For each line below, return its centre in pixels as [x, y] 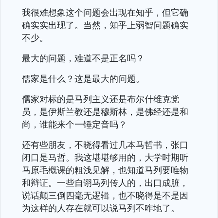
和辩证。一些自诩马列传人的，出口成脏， [105, 182]
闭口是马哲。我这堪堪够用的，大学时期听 [105, 157]
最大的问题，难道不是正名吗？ [83, 58]
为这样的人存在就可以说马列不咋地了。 [101, 208]
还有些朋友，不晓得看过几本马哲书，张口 [105, 145]
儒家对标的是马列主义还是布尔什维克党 [101, 99]
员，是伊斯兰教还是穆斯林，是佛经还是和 [105, 111]
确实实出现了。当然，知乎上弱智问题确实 [105, 25]
